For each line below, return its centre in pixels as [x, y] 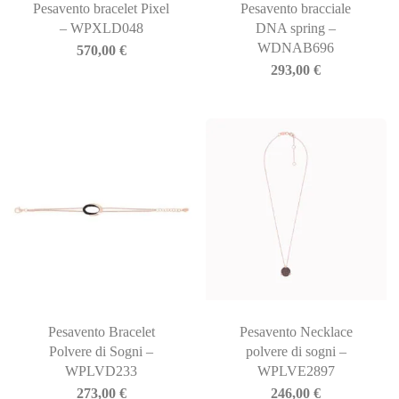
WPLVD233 [102, 370]
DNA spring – [296, 28]
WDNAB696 [296, 48]
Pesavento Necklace [296, 331]
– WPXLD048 [101, 28]
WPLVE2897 [296, 370]
